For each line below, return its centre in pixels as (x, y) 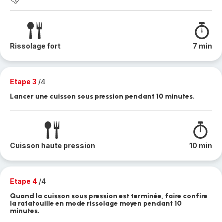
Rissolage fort (35, 46)
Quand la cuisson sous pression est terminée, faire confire (109, 196)
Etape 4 (24, 181)
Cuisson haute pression (53, 145)
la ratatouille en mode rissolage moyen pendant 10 (96, 203)
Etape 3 (24, 82)
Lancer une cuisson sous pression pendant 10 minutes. (102, 96)
